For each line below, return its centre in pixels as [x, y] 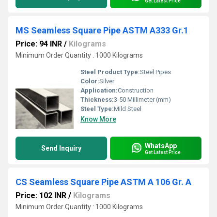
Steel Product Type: [110, 72]
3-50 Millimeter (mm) [142, 100]
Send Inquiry [61, 148]
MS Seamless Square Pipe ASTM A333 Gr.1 [102, 30]
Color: [90, 81]
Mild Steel [128, 109]
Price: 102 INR [41, 195]
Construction [136, 90]
